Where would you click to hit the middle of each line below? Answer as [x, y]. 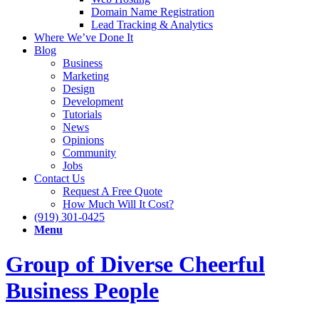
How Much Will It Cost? [118, 204]
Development [93, 101]
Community [89, 153]
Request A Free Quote [113, 191]
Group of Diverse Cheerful [135, 265]
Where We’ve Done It [84, 37]
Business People [82, 291]
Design [79, 89]
